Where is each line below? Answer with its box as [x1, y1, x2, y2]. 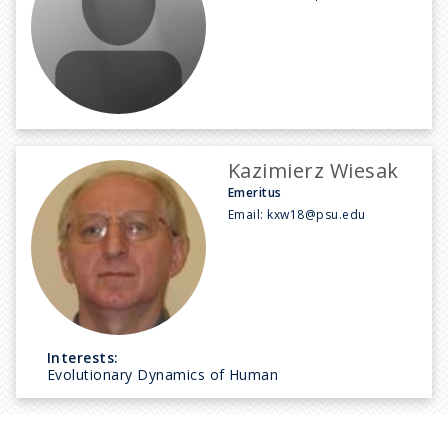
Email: [228, 205, 268, 223]
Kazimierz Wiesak [228, 156, 399, 184]
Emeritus [228, 183, 282, 201]
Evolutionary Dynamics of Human [47, 364, 279, 384]
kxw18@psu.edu [267, 205, 366, 223]
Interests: [47, 347, 119, 367]
